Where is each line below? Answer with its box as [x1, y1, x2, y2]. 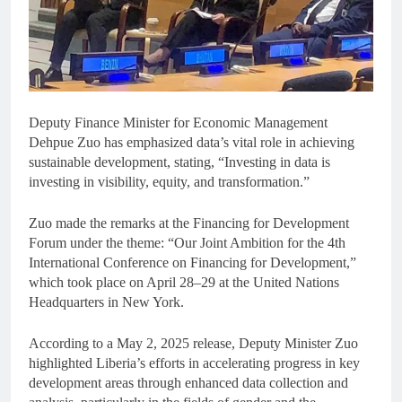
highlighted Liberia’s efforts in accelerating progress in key [29, 355, 360, 371]
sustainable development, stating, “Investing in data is [29, 154, 330, 170]
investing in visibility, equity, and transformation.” [29, 174, 310, 190]
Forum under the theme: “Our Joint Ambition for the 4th [29, 235, 345, 251]
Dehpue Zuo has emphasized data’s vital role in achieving [29, 135, 354, 151]
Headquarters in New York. [29, 294, 184, 310]
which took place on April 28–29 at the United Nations [29, 275, 339, 291]
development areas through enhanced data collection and [29, 375, 348, 391]
